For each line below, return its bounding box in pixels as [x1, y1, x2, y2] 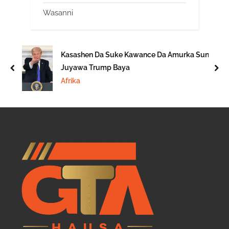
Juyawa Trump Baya [61, 62, 130, 72]
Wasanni [43, 8, 73, 18]
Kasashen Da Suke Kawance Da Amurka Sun [61, 50, 209, 59]
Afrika [61, 76, 80, 85]
